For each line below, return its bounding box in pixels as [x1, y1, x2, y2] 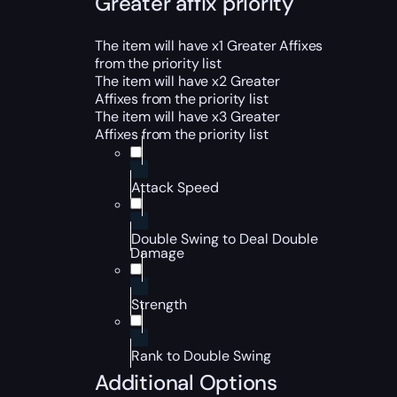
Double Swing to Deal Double [131, 230, 319, 248]
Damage [130, 244, 185, 262]
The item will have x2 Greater [95, 72, 280, 90]
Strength [131, 295, 188, 314]
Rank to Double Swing [131, 346, 272, 365]
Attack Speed [131, 178, 220, 197]
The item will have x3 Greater [95, 107, 280, 126]
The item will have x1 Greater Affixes [95, 36, 323, 55]
